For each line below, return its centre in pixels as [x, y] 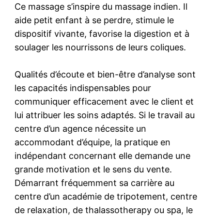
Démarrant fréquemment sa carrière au [95, 183]
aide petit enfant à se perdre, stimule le [94, 20]
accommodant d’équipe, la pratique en [93, 142]
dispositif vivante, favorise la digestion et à [102, 33]
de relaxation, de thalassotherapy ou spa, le [104, 210]
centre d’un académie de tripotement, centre [106, 196]
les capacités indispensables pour [83, 88]
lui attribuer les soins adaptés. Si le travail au [105, 115]
